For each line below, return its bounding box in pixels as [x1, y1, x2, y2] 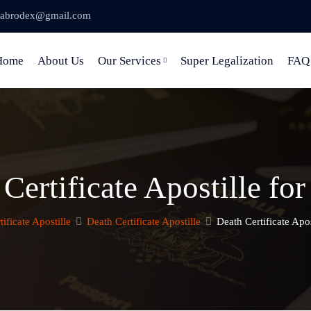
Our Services [98, 54, 161, 67]
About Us [37, 54, 84, 67]
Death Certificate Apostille [87, 216, 201, 227]
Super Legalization [180, 54, 274, 67]
